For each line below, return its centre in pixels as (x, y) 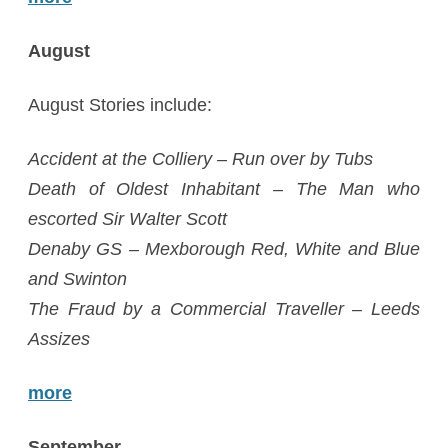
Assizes (59, 339)
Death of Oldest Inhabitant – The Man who (224, 189)
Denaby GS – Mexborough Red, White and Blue (224, 249)
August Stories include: (120, 105)
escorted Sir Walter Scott (127, 219)
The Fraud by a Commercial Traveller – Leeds (224, 309)
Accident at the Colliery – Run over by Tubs (200, 159)
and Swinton (77, 279)
